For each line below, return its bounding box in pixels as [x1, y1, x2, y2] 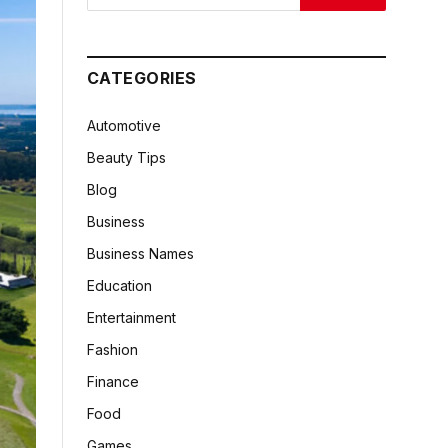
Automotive [87, 117, 161, 134]
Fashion [87, 341, 138, 358]
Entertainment [87, 309, 176, 326]
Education [87, 277, 152, 294]
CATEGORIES [87, 68, 197, 88]
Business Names [87, 245, 194, 262]
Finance [87, 373, 139, 390]
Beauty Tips [87, 149, 166, 166]
